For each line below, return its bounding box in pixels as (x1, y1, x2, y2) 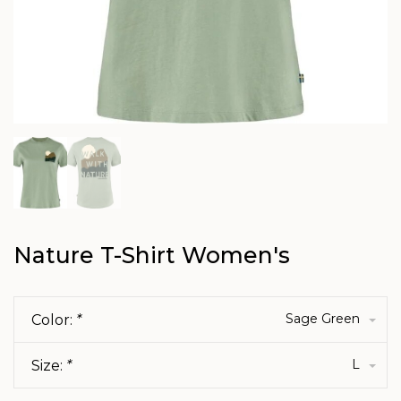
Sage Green (286, 311, 360, 327)
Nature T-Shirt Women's (13, 242, 290, 269)
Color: (31, 311, 76, 328)
